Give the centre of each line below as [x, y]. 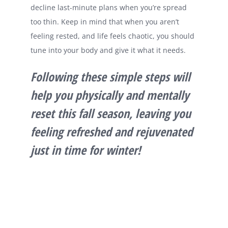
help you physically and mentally [110, 95]
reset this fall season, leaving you [111, 113]
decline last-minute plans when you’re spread [109, 8]
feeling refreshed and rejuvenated [112, 132]
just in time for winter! [86, 150]
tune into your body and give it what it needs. [108, 50]
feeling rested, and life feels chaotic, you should [112, 36]
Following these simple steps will [110, 77]
